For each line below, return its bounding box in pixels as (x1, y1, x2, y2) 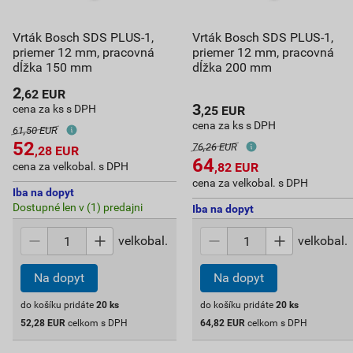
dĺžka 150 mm (13, 59, 92, 75)
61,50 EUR (13, 124, 58, 136)
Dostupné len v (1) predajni (13, 200, 143, 214)
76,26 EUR (191, 140, 237, 153)
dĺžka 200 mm (191, 59, 272, 75)
